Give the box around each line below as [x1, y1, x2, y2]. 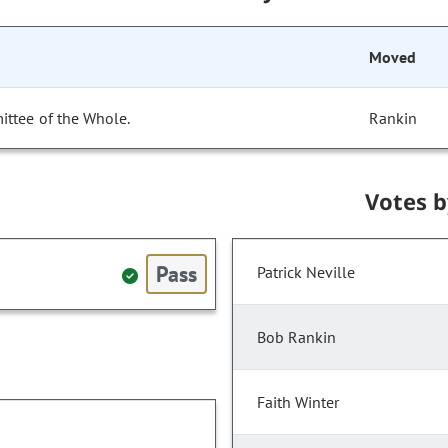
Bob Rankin [257, 327, 336, 348]
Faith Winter [257, 392, 339, 413]
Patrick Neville [257, 262, 355, 283]
